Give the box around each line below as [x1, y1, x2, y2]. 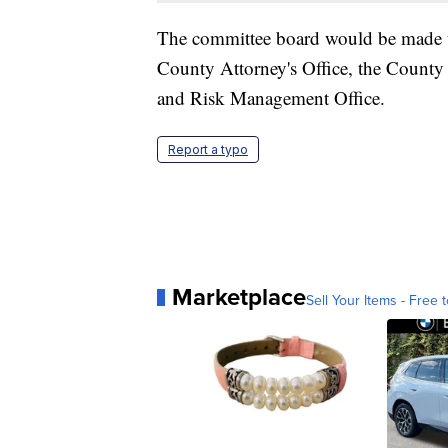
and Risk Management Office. [157, 85, 385, 111]
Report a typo [168, 142, 248, 158]
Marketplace [172, 279, 306, 315]
